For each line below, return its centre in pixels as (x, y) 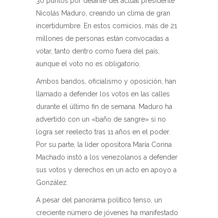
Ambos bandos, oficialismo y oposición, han (106, 81)
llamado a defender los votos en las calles (103, 94)
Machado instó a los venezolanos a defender (107, 157)
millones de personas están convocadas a (102, 38)
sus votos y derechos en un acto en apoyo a (106, 170)
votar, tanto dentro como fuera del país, (98, 51)
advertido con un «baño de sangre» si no (101, 119)
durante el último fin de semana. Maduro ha (104, 107)
